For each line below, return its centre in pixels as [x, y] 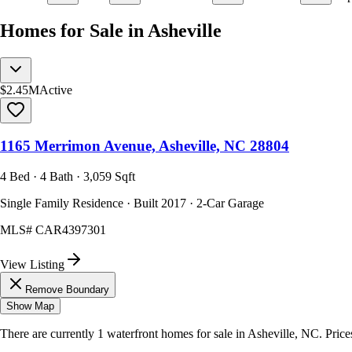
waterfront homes [150, 334]
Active [56, 90]
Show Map [30, 306]
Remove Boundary [67, 290]
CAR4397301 [71, 230]
